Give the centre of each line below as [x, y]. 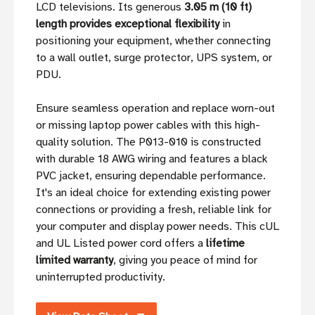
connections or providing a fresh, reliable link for [154, 210]
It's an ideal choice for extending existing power [153, 193]
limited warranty [75, 261]
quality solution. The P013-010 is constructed [148, 142]
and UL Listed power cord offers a [121, 244]
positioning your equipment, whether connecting [153, 41]
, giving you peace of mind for [185, 261]
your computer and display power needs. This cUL [157, 227]
